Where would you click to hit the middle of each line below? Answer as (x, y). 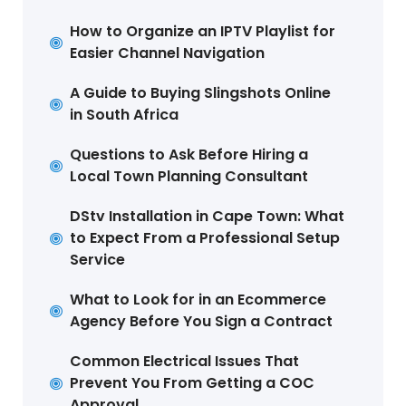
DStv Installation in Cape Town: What (208, 217)
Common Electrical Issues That (185, 362)
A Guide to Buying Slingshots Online (201, 93)
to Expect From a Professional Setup (205, 238)
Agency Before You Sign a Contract (202, 322)
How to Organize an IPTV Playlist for (203, 32)
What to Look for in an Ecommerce (198, 300)
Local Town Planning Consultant (189, 177)
